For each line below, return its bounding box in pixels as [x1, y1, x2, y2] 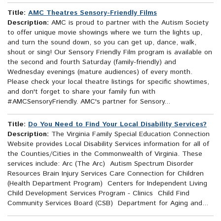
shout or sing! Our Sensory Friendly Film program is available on [7, 47, 212, 58]
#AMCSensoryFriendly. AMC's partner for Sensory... [7, 97, 170, 107]
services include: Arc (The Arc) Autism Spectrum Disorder [7, 159, 193, 169]
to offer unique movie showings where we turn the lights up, [7, 28, 202, 38]
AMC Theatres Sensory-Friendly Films [28, 8, 157, 18]
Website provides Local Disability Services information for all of [7, 139, 209, 149]
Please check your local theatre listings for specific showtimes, [7, 77, 209, 87]
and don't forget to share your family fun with [7, 87, 155, 97]
